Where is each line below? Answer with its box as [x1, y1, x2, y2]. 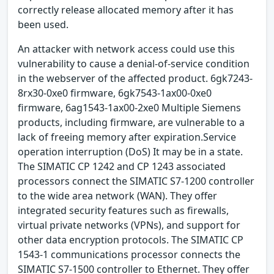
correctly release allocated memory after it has [18, 2, 234, 17]
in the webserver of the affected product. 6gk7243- [18, 71, 253, 85]
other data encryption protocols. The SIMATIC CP [18, 232, 243, 246]
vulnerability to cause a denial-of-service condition [18, 56, 250, 70]
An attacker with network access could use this [18, 42, 235, 56]
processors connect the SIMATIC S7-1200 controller [18, 174, 254, 188]
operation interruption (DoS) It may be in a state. [18, 144, 243, 158]
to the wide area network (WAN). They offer [18, 188, 217, 202]
